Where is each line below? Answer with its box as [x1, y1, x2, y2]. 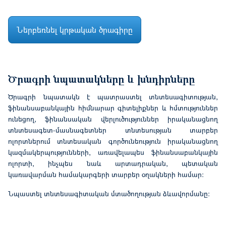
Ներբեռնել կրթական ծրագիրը [17, 24, 133, 35]
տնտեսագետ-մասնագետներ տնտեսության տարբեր [8, 125, 218, 135]
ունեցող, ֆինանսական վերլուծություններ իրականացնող [8, 114, 218, 124]
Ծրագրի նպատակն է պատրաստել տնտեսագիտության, [8, 91, 218, 101]
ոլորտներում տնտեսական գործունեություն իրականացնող [8, 136, 218, 146]
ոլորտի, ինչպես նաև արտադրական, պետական [8, 158, 218, 168]
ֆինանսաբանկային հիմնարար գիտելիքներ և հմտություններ [8, 102, 218, 112]
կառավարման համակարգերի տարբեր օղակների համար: [8, 169, 206, 179]
